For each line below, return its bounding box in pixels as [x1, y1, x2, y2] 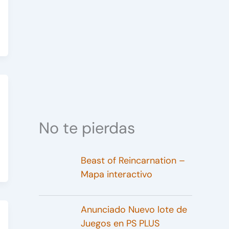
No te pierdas [39, 118, 135, 138]
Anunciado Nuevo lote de [80, 203, 187, 216]
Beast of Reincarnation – [80, 154, 185, 167]
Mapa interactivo [80, 168, 152, 180]
